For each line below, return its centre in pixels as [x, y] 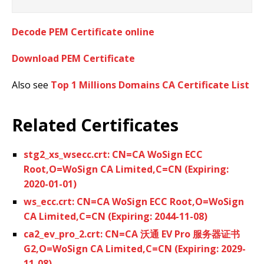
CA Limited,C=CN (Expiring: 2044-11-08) [115, 216]
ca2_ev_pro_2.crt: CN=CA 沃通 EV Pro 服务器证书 [132, 234]
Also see [31, 85]
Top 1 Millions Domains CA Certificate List [150, 85]
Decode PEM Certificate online [83, 32]
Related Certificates [95, 124]
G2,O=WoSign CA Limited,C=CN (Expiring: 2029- [135, 248]
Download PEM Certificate [73, 58]
